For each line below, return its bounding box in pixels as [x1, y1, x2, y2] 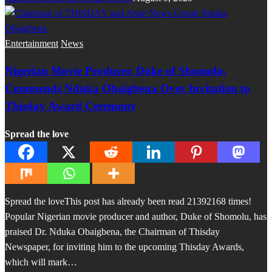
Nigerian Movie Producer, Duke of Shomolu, [5, 64, 226, 78]
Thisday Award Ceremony [5, 100, 137, 113]
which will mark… [5, 257, 77, 268]
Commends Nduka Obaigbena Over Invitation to [5, 82, 250, 95]
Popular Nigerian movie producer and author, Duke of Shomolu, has [5, 211, 267, 222]
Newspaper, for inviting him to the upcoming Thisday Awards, [5, 242, 244, 253]
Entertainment [5, 38, 58, 49]
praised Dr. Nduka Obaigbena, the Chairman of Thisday [5, 226, 220, 237]
